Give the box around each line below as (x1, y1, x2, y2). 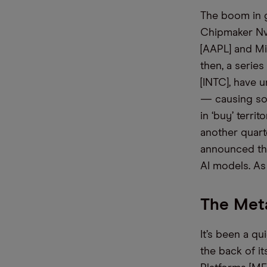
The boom (200, 11, 253, 21)
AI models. (200, 161, 250, 172)
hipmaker (209, 27, 256, 38)
